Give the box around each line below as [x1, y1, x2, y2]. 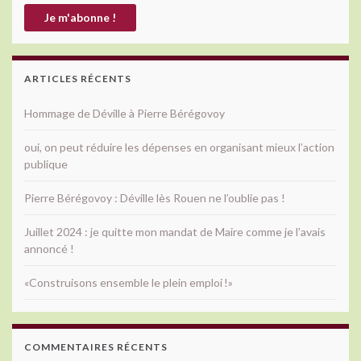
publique [24, 156, 68, 171]
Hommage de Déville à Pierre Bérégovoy [24, 106, 225, 120]
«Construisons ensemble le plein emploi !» [24, 275, 233, 289]
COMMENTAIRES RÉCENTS [24, 340, 168, 353]
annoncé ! [24, 241, 74, 255]
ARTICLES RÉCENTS [24, 72, 131, 85]
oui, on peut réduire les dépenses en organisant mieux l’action [24, 139, 334, 154]
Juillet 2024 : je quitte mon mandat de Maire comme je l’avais [24, 224, 326, 239]
